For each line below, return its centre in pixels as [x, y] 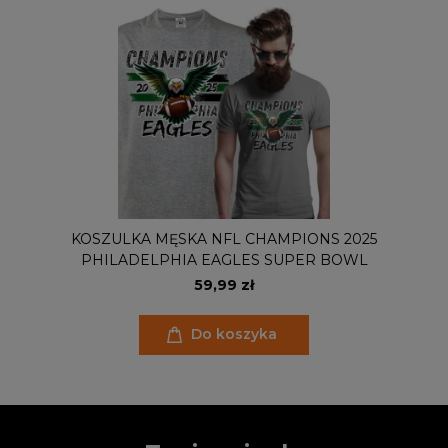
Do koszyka [234, 334]
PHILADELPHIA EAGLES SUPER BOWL [224, 259]
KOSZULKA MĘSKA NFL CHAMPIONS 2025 [224, 238]
